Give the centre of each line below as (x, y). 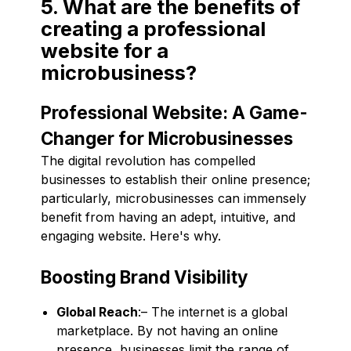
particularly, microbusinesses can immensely (174, 198)
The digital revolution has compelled (148, 160)
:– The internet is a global (213, 311)
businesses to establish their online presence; (175, 179)
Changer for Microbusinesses (167, 138)
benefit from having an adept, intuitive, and (168, 217)
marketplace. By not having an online (167, 330)
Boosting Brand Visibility (144, 277)
